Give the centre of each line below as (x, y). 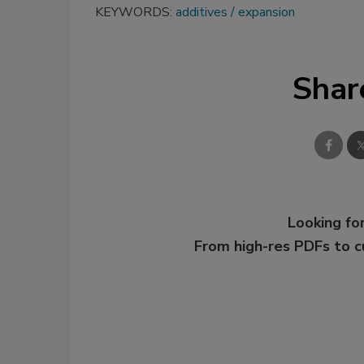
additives (201, 13)
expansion (266, 13)
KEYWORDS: (135, 13)
